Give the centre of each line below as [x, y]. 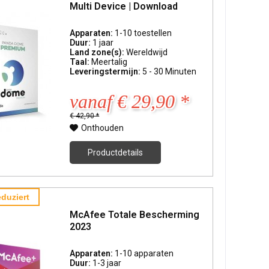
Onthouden [103, 128]
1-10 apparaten [144, 254]
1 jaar [103, 43]
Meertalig [110, 62]
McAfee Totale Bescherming [135, 215]
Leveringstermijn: [106, 72]
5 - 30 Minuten [170, 72]
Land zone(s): [98, 53]
